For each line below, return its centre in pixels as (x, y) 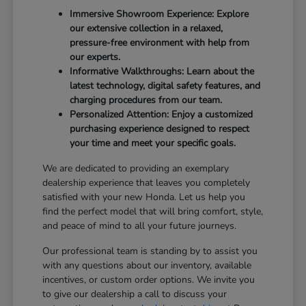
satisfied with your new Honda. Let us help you (144, 197)
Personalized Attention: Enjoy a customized (162, 114)
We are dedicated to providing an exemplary (136, 168)
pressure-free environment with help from (160, 42)
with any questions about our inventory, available (147, 265)
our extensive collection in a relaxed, (147, 28)
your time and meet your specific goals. (153, 143)
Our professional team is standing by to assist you (150, 251)
